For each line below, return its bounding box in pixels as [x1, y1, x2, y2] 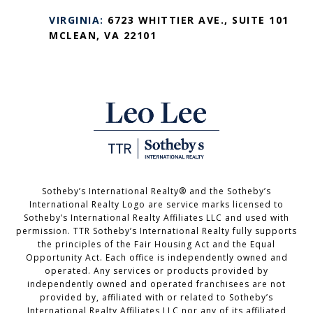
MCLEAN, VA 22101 [49, 29, 156, 43]
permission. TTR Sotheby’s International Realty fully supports [16, 225, 297, 238]
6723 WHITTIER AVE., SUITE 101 [108, 13, 289, 27]
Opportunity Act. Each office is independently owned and [25, 252, 288, 264]
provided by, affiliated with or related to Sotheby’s [40, 291, 273, 304]
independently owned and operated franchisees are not [27, 278, 286, 291]
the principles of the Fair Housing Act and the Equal [38, 238, 275, 251]
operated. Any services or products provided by [45, 265, 268, 277]
